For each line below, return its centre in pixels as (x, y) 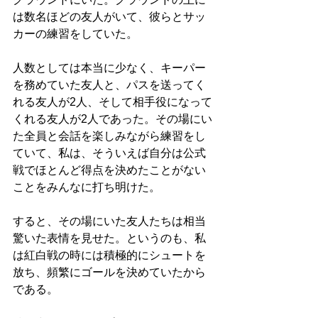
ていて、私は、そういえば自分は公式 (109, 153)
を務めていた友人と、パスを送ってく (109, 85)
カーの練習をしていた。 (75, 34)
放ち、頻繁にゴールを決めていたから (109, 273)
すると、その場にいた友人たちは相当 (109, 221)
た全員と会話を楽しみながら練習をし (109, 136)
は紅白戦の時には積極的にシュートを (109, 256)
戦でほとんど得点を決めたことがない (109, 170)
